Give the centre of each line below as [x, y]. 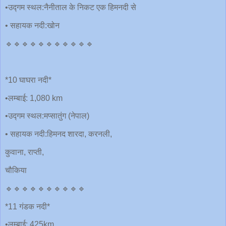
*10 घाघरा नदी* [28, 80]
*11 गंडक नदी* [27, 206]
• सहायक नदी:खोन [32, 26]
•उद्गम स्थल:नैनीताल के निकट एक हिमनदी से [71, 8]
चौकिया [16, 170]
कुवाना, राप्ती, [24, 152]
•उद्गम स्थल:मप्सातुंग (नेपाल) [47, 116]
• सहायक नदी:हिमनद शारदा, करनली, [59, 134]
